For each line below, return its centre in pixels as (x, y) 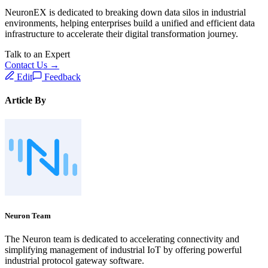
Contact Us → (32, 65)
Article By (25, 100)
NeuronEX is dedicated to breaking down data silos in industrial (125, 13)
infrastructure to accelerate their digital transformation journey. (121, 34)
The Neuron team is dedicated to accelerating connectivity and (122, 239)
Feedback (61, 77)
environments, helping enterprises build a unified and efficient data (130, 23)
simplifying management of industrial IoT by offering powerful (123, 250)
